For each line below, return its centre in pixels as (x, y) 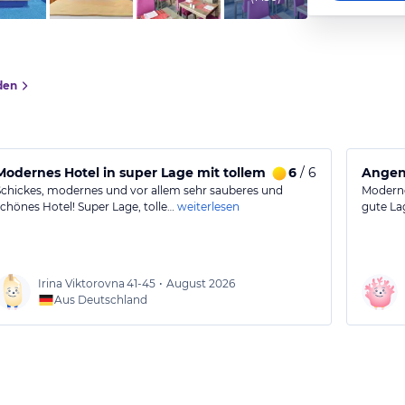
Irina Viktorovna (82, 283)
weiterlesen (209, 207)
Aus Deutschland (101, 300)
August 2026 (201, 283)
